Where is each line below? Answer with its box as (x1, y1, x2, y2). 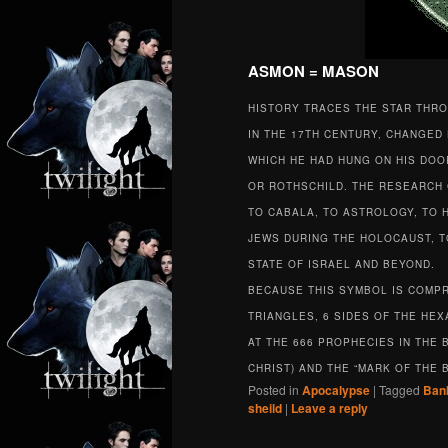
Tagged (379, 381, 420, 399)
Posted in (248, 381, 299, 399)
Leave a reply (291, 399, 368, 418)
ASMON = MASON (248, 60, 379, 82)
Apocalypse (302, 381, 370, 400)
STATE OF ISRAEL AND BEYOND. (248, 257, 435, 272)
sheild (248, 399, 282, 418)
